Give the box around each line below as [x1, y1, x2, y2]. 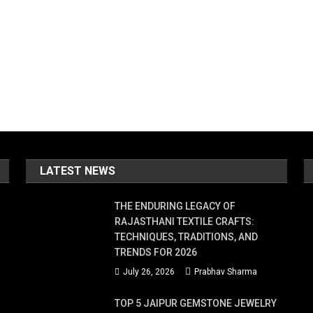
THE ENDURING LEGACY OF [115, 200, 236, 212]
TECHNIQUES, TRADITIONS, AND [115, 231, 259, 242]
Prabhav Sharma [194, 266, 258, 277]
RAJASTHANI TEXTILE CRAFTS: [115, 215, 255, 227]
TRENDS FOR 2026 [115, 246, 198, 258]
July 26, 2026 [123, 266, 175, 277]
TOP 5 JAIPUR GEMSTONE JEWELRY [115, 297, 277, 309]
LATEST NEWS [40, 163, 116, 177]
